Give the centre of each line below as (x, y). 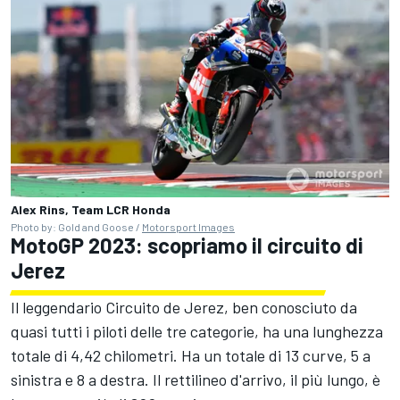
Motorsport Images (188, 226)
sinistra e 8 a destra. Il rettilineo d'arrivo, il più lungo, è (196, 379)
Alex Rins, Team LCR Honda (91, 209)
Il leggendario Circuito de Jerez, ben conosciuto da (184, 307)
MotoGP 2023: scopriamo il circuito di (187, 245)
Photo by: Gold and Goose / (76, 226)
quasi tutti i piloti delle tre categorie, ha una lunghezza (197, 331)
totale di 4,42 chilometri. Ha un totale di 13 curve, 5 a (191, 355)
